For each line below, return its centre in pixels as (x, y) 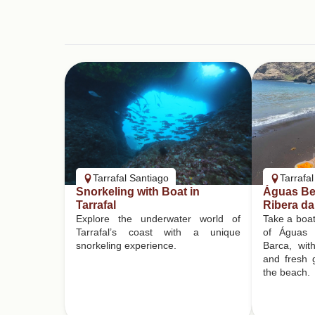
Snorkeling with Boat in (138, 192)
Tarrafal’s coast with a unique (158, 232)
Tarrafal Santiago (131, 178)
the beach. (287, 272)
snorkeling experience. (126, 245)
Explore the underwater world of (158, 219)
